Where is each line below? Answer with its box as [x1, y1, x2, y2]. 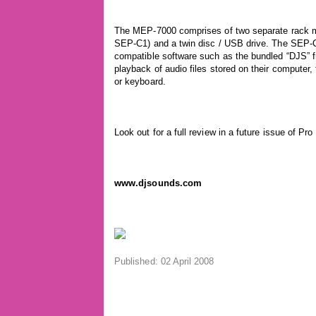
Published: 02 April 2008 [114, 256, 214, 267]
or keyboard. [114, 76, 166, 87]
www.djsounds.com [114, 178, 202, 188]
